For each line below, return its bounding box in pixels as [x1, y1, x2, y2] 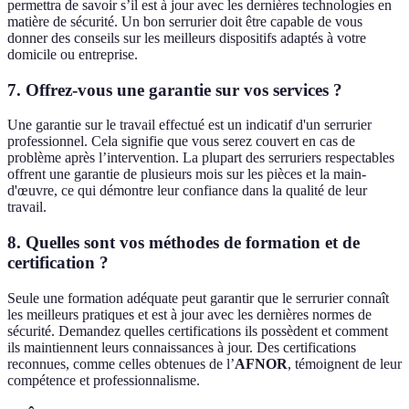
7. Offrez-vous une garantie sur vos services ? [7, 79, 342, 100]
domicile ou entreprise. [7, 47, 138, 63]
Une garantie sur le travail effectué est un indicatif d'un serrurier [7, 117, 372, 133]
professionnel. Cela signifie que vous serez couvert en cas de [7, 133, 355, 150]
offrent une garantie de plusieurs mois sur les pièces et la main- [7, 166, 366, 183]
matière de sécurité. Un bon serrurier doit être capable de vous [7, 14, 362, 30]
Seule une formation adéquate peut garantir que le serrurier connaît [7, 289, 389, 306]
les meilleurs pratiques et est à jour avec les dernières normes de [7, 306, 372, 322]
